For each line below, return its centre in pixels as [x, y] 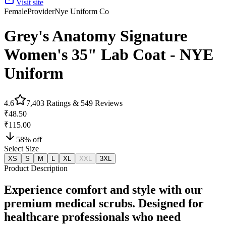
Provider [41, 11]
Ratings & [63, 103]
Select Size [21, 148]
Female [16, 11]
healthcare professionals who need [92, 217]
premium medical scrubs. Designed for [104, 203]
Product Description [36, 168]
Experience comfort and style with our [103, 189]
